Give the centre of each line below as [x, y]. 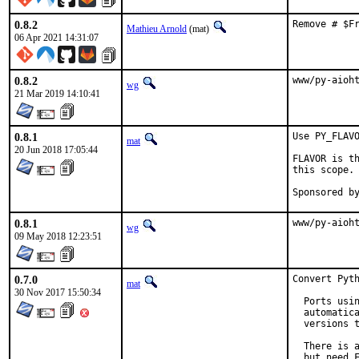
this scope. [323, 170]
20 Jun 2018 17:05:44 [56, 150]
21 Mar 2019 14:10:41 [57, 94]
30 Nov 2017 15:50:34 [58, 292]
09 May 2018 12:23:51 [58, 236]
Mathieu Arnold [157, 29]
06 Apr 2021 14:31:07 [56, 38]
